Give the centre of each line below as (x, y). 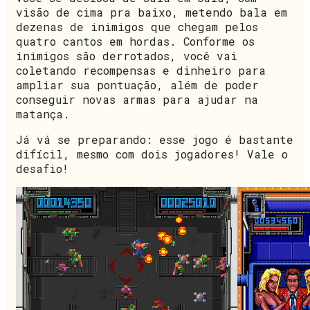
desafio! (42, 169)
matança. (43, 114)
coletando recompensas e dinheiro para (141, 71)
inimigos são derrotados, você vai (127, 56)
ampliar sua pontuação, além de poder (137, 85)
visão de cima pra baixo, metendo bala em (152, 12)
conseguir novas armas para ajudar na (137, 100)
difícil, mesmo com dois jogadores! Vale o (152, 154)
